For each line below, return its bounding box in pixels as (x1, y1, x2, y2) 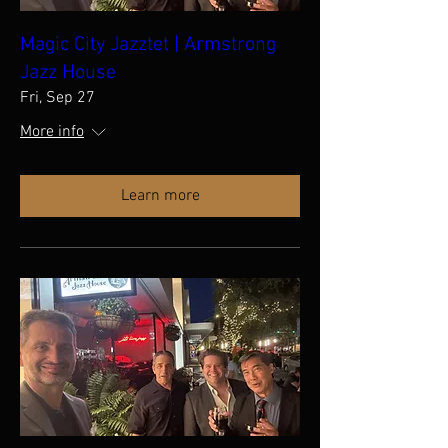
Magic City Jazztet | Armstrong (20, 33, 276, 57)
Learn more (120, 186, 200, 206)
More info (20, 122, 84, 142)
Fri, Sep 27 (20, 88, 95, 108)
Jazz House (20, 61, 116, 85)
